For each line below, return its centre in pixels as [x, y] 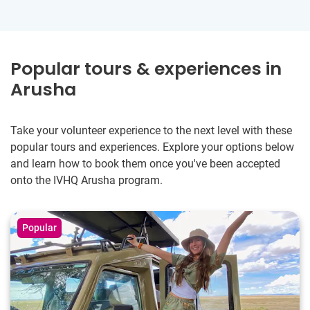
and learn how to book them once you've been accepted [145, 163]
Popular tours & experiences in [146, 69]
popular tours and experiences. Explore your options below [152, 147]
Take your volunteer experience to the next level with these [151, 130]
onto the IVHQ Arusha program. [86, 180]
